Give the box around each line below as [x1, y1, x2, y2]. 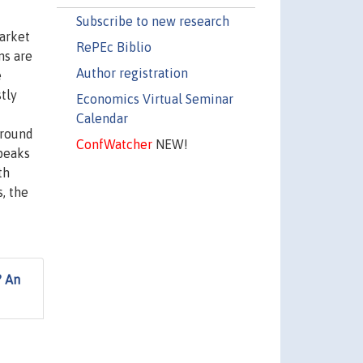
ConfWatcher [75, 136, 152, 152]
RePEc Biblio [75, 39, 152, 54]
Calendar [75, 110, 128, 126]
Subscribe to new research [75, 13, 229, 28]
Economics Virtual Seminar [75, 91, 233, 106]
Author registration [75, 65, 188, 80]
